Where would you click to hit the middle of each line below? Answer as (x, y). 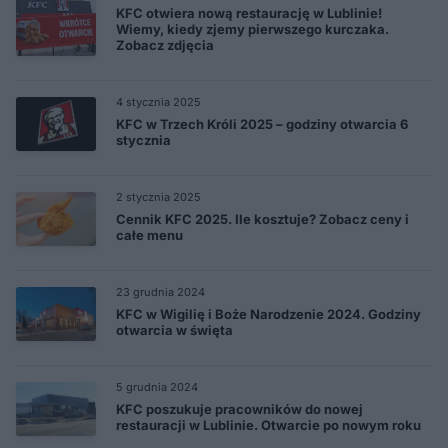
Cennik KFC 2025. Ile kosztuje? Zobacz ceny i (262, 218)
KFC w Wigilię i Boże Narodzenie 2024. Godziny (268, 313)
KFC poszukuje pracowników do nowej (239, 408)
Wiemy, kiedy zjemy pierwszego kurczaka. (252, 28)
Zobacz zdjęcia (165, 44)
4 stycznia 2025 (158, 101)
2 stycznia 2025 (158, 196)
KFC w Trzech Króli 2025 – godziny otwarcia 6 (262, 123)
